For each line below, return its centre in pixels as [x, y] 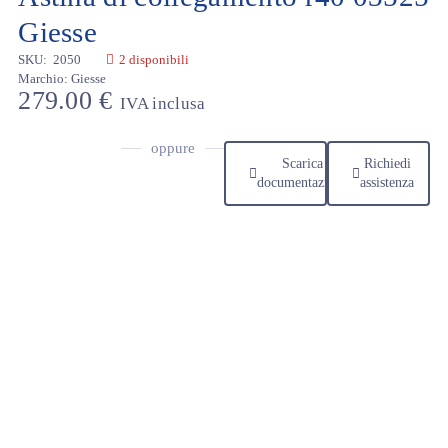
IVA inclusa [163, 103]
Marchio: [43, 78]
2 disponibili [154, 59]
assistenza [387, 183]
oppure [172, 147]
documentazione [303, 183]
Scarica [303, 164]
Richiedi [387, 164]
